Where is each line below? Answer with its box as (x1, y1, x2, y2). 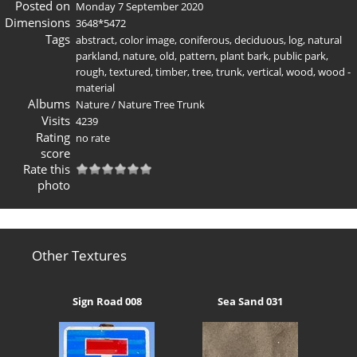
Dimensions (4, 14, 70, 30)
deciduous (234, 32, 284, 47)
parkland (76, 48, 118, 63)
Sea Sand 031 (218, 294, 283, 309)
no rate (76, 130, 110, 145)
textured (109, 64, 151, 79)
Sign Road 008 (72, 294, 142, 309)
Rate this (22, 160, 70, 177)
